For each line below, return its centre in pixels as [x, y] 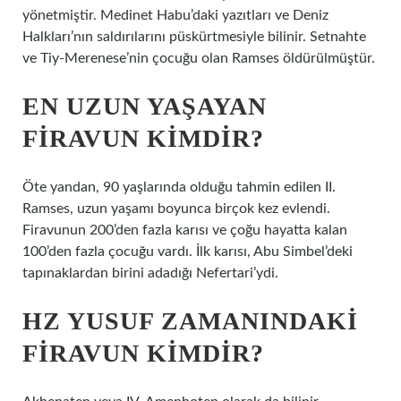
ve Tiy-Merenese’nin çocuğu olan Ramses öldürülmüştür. [199, 58]
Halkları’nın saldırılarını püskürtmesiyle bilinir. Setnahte [194, 37]
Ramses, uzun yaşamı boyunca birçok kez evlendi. [176, 209]
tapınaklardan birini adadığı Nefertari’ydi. [150, 273]
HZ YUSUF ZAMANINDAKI [190, 321]
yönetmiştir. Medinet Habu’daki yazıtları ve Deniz [175, 15]
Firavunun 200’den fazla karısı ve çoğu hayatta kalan [185, 230]
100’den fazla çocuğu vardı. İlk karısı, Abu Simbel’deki [188, 252]
